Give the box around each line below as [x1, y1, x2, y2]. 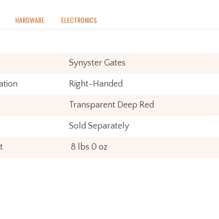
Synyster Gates [69, 58, 126, 68]
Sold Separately [69, 121, 129, 131]
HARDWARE [15, 14, 44, 25]
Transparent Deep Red [69, 100, 154, 110]
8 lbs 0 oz [69, 142, 108, 152]
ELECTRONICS [61, 14, 97, 25]
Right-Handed [69, 79, 123, 89]
